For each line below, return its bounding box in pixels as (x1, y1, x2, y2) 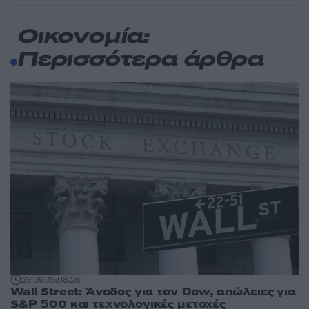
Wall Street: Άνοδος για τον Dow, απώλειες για (10, 283, 296, 299)
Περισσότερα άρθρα (17, 50, 263, 72)
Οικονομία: (17, 27, 150, 49)
